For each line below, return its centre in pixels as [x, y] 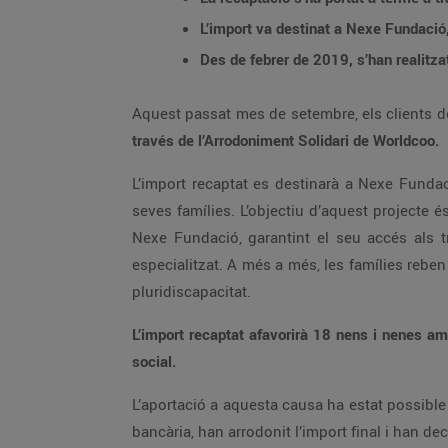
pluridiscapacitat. [191, 291]
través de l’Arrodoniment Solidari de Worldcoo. [285, 140]
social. [156, 361]
